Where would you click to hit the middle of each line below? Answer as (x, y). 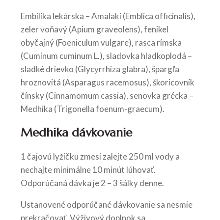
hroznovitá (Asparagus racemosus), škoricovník (108, 82)
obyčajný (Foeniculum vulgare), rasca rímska (101, 42)
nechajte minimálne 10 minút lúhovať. (88, 169)
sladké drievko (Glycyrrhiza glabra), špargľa (100, 69)
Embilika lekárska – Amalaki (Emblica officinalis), (108, 16)
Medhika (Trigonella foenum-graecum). (93, 109)
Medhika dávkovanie (76, 132)
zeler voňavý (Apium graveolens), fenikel (95, 29)
